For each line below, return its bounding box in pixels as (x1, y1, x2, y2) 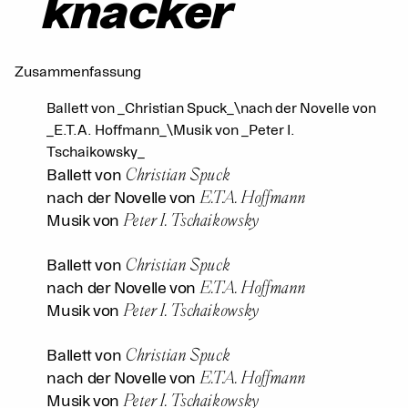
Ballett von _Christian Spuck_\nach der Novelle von (46, 99, 377, 118)
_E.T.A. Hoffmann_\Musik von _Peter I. (46, 121, 296, 140)
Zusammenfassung (15, 63, 141, 82)
